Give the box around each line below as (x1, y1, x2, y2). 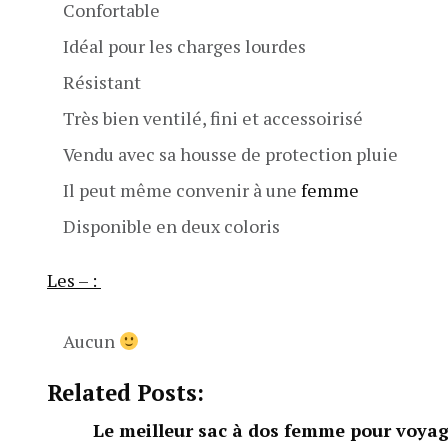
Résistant (63, 70, 141, 94)
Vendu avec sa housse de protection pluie (63, 142, 398, 166)
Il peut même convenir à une (63, 178, 301, 202)
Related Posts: (47, 378, 204, 407)
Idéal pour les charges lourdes (63, 34, 306, 58)
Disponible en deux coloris (63, 214, 280, 238)
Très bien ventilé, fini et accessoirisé (63, 106, 363, 130)
